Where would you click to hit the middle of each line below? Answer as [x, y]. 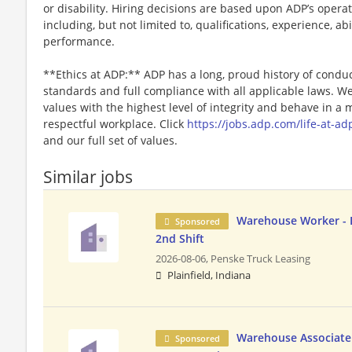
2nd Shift [180, 238]
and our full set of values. [110, 140]
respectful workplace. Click [115, 123]
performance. [79, 41]
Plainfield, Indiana [209, 275]
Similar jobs [88, 176]
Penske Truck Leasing [261, 258]
